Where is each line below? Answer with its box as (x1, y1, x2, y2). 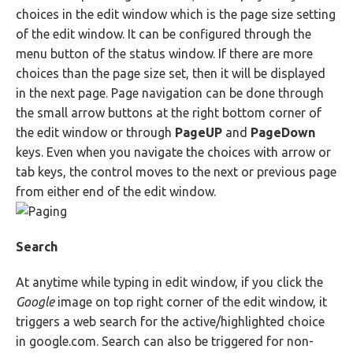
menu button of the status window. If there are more (16, 46, 313, 61)
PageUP (175, 125, 222, 139)
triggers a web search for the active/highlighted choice (16, 314, 325, 329)
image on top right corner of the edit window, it (54, 295, 327, 309)
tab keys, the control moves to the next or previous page (16, 165, 336, 179)
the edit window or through (16, 125, 175, 139)
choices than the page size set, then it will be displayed (16, 66, 325, 80)
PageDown (251, 125, 315, 139)
